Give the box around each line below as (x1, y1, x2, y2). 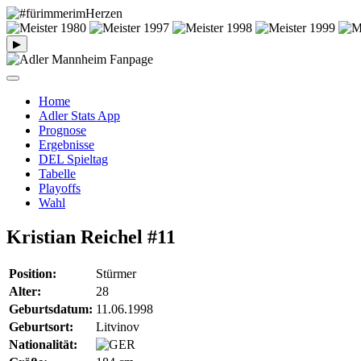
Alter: (9, 284, 41, 298)
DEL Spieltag (39, 152, 108, 166)
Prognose (39, 123, 86, 137)
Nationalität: (9, 337, 77, 351)
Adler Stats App (39, 109, 120, 122)
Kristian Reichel (6, 226, 147, 247)
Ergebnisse (39, 138, 94, 151)
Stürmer (96, 266, 136, 280)
